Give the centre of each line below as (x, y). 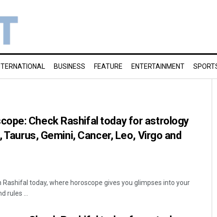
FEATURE (108, 66)
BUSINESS (70, 66)
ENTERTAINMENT (158, 66)
